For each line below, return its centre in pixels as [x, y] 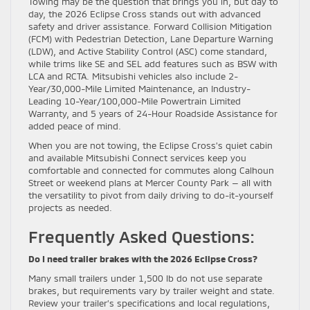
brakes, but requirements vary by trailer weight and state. [152, 290]
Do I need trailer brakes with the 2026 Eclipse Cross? [143, 258]
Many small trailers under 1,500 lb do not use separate [145, 278]
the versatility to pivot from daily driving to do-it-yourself [151, 195]
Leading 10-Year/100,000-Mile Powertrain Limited [135, 101]
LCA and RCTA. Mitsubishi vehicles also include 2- [133, 76]
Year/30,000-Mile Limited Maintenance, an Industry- [139, 88]
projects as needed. [70, 207]
